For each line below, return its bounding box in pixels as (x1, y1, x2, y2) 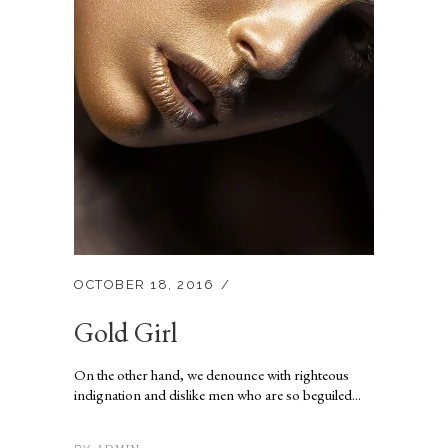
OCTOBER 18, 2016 (74, 277, 214, 293)
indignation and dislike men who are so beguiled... (74, 385, 361, 405)
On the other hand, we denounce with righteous (74, 365, 349, 385)
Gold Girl (74, 314, 177, 351)
